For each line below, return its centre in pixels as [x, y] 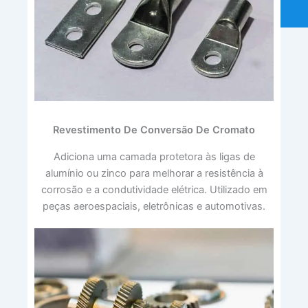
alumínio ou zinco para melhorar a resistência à [154, 173]
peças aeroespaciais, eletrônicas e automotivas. [154, 206]
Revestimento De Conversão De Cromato [154, 130]
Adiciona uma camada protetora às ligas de [154, 156]
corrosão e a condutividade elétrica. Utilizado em [154, 189]
